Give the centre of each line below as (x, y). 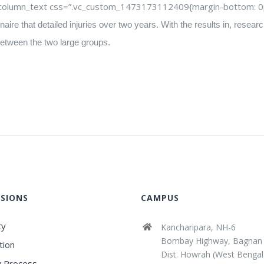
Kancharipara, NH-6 (198, 227)
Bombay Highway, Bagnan (211, 241)
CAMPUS (160, 198)
